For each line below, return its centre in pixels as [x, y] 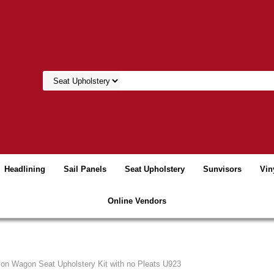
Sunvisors [222, 169]
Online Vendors [137, 201]
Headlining [24, 169]
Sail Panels [85, 169]
